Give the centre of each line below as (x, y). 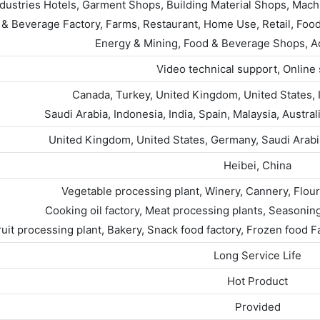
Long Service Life (257, 256)
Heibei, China (257, 166)
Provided (257, 307)
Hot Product (257, 281)
